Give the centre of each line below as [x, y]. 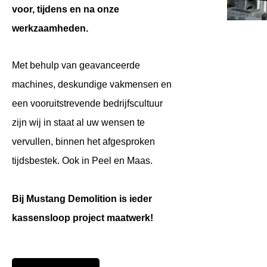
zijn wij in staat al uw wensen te [78, 122]
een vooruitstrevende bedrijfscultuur [87, 103]
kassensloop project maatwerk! [83, 218]
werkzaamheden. [50, 28]
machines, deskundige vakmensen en [92, 84]
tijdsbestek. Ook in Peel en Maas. [82, 161]
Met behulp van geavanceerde [76, 65]
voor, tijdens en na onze [66, 9]
